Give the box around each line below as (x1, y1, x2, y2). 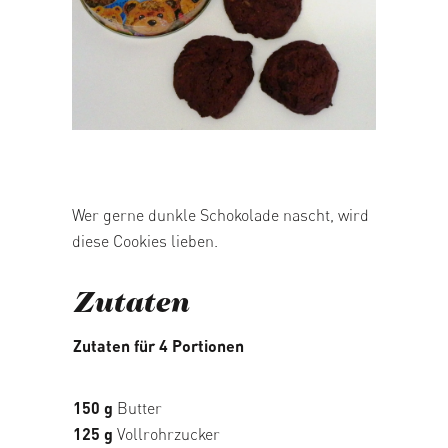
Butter (113, 397, 162, 418)
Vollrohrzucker (113, 423, 220, 444)
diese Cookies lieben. (72, 230, 218, 251)
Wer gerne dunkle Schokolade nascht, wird (72, 204, 369, 225)
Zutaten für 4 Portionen (73, 335, 244, 355)
